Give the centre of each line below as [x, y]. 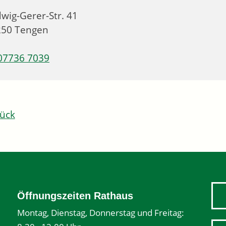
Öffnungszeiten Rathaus [75, 196]
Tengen [32, 30]
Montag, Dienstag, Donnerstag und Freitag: [101, 213]
